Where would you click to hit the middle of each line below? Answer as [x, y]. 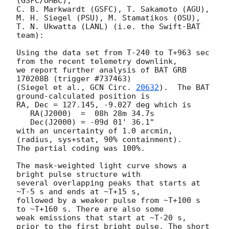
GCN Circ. [113, 87]
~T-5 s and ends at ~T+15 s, [78, 191]
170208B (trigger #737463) [74, 78]
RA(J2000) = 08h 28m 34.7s [23, 113]
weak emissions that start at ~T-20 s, [101, 217]
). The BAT [184, 87]
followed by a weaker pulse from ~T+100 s [108, 200]
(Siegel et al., [53, 87]
